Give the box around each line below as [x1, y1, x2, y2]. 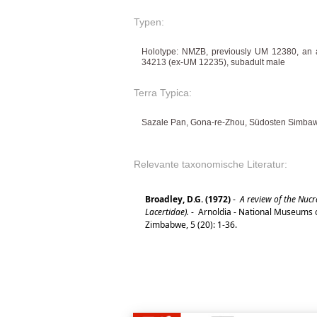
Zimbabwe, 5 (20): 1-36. [145, 219, 241, 231]
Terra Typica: [134, 87, 192, 99]
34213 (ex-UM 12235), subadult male [142, 57, 285, 68]
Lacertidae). [145, 206, 189, 219]
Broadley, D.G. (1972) [145, 193, 231, 206]
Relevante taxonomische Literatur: [134, 158, 287, 171]
